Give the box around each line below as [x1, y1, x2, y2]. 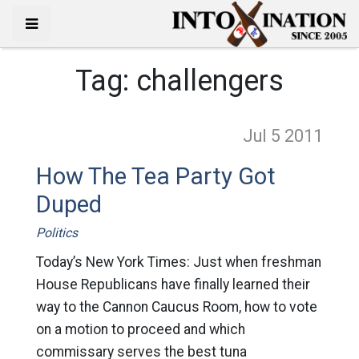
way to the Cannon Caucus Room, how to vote [35, 299, 317, 315]
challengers [135, 64, 284, 98]
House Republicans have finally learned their [35, 276, 310, 292]
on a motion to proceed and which [35, 321, 245, 337]
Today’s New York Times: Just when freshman [35, 254, 321, 270]
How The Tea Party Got [35, 163, 276, 190]
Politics [35, 225, 78, 240]
